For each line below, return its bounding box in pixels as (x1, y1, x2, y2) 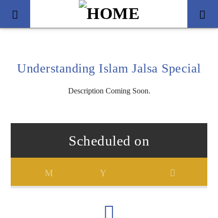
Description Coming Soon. (68, 86, 150, 95)
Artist (11, 176, 30, 184)
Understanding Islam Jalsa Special (17, 61, 201, 75)
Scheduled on (69, 132, 149, 148)
